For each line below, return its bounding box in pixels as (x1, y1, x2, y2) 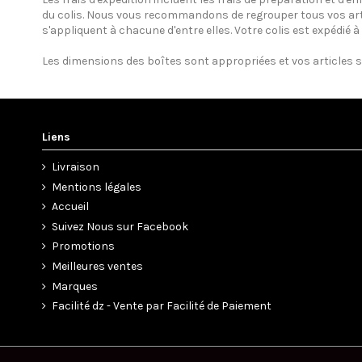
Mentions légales (52, 179, 141, 194)
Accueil (52, 200, 89, 214)
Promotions (52, 239, 115, 254)
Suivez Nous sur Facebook (52, 219, 188, 234)
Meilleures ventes (52, 259, 143, 273)
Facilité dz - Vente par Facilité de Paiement (52, 299, 271, 314)
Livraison (52, 159, 99, 174)
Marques (52, 279, 98, 293)
